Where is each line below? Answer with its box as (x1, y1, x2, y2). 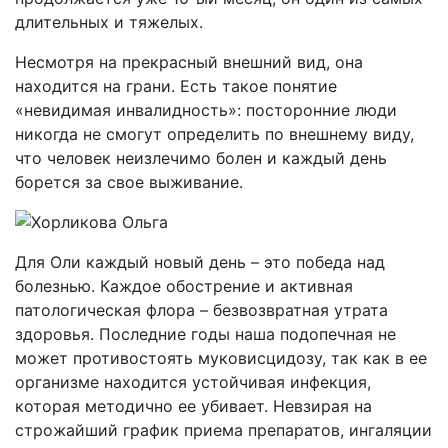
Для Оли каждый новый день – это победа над (15, 252, 385, 272)
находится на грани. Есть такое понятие (15, 76, 337, 96)
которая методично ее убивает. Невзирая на (15, 396, 372, 416)
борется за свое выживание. (15, 172, 243, 192)
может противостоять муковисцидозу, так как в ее (15, 348, 427, 368)
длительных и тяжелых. (15, 12, 203, 32)
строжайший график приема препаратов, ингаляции (15, 420, 432, 440)
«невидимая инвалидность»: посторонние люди (15, 100, 397, 120)
